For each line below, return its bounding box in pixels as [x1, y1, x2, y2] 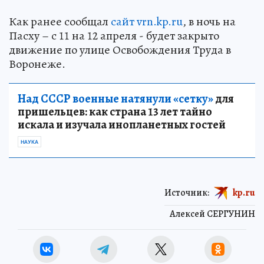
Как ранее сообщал [9, 14, 111, 30]
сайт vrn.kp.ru [111, 14, 183, 30]
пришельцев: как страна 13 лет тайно [18, 104, 212, 120]
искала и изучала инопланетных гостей [18, 117, 226, 133]
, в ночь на [183, 14, 236, 30]
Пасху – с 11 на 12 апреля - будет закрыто [9, 28, 219, 44]
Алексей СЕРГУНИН [170, 207, 255, 221]
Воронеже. [9, 56, 65, 72]
